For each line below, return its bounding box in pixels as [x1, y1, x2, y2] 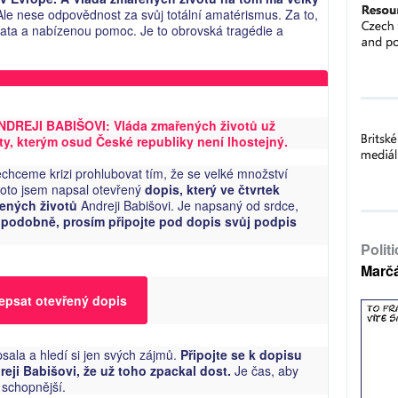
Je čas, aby [235, 362, 299, 379]
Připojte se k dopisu [180, 346, 303, 363]
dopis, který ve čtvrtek [141, 180, 281, 198]
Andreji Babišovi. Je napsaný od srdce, [81, 196, 299, 214]
